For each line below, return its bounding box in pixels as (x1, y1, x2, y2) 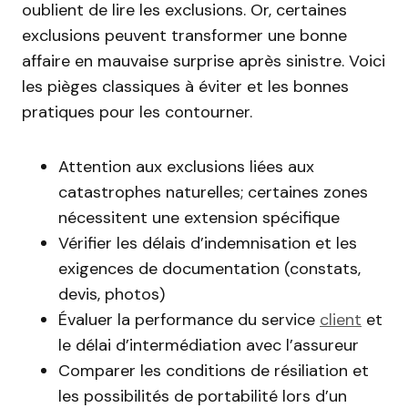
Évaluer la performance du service (58, 309, 320, 331)
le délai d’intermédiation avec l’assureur (58, 334, 359, 356)
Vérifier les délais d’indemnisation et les (58, 232, 357, 254)
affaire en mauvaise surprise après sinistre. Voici (22, 50, 385, 72)
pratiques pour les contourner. (22, 101, 252, 123)
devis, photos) (58, 283, 165, 305)
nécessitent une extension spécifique (58, 207, 340, 229)
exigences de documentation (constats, (58, 258, 361, 280)
